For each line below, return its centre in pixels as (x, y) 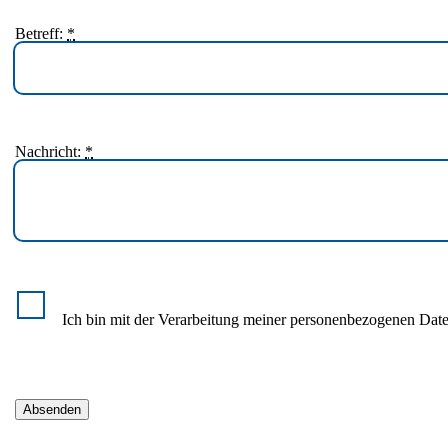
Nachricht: (50, 151)
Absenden (52, 409)
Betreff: (41, 33)
